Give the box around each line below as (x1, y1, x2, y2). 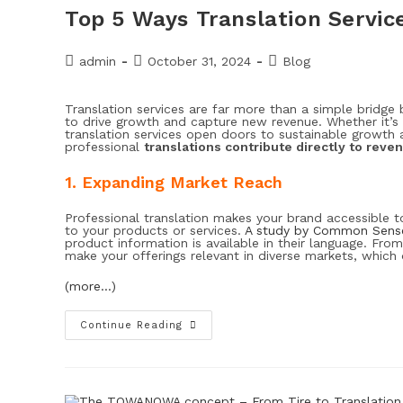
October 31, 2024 (148, 53, 251, 68)
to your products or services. (65, 222, 245, 237)
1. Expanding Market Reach (65, 172, 282, 192)
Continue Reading (80, 318, 183, 331)
